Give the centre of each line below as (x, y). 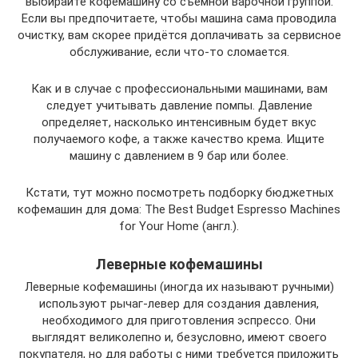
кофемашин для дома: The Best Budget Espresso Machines (179, 209)
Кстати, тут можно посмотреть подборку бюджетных (179, 192)
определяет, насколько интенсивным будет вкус (179, 122)
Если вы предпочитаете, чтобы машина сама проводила (179, 18)
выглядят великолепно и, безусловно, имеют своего (179, 337)
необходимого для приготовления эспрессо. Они (179, 320)
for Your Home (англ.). (179, 226)
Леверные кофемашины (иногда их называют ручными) (179, 286)
